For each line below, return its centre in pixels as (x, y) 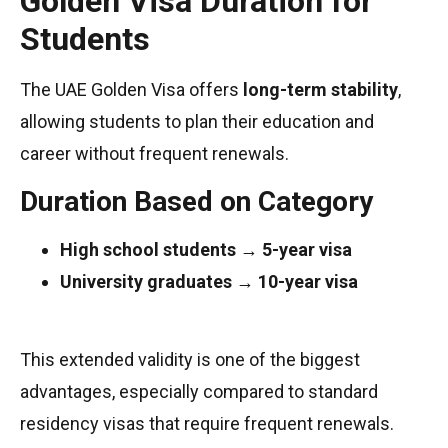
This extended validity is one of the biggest (190, 360)
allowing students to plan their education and (197, 122)
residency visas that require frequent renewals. (207, 424)
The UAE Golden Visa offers (131, 90)
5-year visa (307, 249)
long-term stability (320, 90)
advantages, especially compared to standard (199, 392)
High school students (148, 249)
